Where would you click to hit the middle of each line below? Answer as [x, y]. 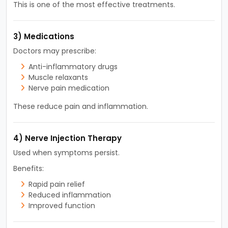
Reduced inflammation [69, 195]
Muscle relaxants [58, 77]
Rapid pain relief [56, 184]
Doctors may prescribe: [54, 51]
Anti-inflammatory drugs [73, 66]
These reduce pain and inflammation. [80, 106]
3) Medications [44, 36]
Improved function [62, 205]
